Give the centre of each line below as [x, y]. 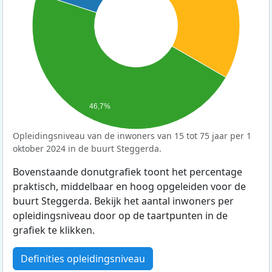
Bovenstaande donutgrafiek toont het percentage [127, 172]
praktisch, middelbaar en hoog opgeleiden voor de [129, 186]
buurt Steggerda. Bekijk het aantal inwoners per [123, 201]
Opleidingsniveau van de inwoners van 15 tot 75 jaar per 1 [132, 135]
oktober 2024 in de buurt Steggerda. [87, 148]
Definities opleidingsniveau [83, 258]
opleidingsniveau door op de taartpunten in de [120, 215]
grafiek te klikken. [54, 230]
